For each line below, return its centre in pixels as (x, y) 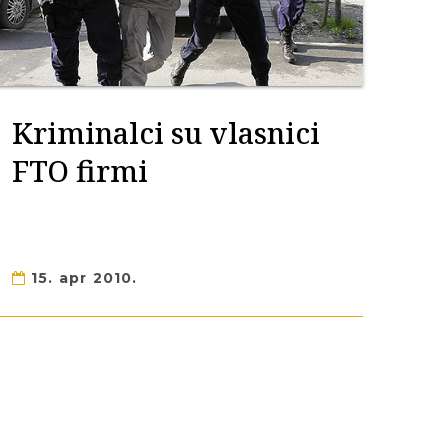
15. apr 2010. (81, 278)
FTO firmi (79, 170)
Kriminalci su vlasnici (165, 132)
